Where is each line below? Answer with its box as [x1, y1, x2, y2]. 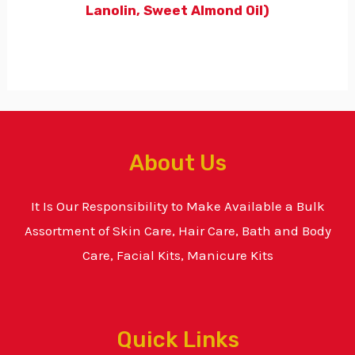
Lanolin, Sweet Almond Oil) [86, 2, 269, 18]
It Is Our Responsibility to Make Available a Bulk [30, 198, 325, 215]
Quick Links [116, 326, 239, 353]
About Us [128, 149, 227, 176]
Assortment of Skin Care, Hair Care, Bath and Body [24, 223, 331, 239]
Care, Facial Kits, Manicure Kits [82, 247, 273, 264]
